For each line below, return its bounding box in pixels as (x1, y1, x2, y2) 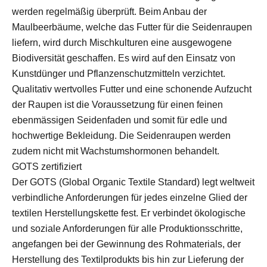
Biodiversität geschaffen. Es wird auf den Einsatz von (12, 52, 235, 63)
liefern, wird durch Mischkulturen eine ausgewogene (12, 37, 232, 48)
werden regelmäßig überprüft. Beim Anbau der (12, 6, 207, 17)
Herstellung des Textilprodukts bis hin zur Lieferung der (12, 254, 244, 265)
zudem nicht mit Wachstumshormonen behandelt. (12, 145, 219, 156)
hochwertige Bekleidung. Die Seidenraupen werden (12, 130, 231, 141)
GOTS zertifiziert (12, 161, 82, 172)
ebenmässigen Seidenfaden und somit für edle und (12, 114, 227, 125)
